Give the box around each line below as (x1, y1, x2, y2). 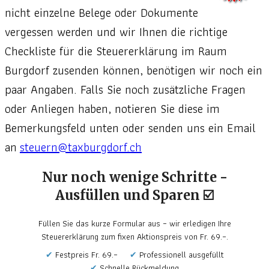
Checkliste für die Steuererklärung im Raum (5, 41, 227, 61)
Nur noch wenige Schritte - (41, 169, 228, 186)
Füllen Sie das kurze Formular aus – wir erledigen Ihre (38, 217, 231, 231)
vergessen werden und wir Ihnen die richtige (5, 22, 228, 42)
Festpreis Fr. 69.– (55, 248, 118, 262)
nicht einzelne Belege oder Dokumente (5, 3, 198, 23)
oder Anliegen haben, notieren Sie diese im (5, 99, 220, 119)
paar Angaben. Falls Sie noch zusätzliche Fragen (5, 80, 246, 100)
